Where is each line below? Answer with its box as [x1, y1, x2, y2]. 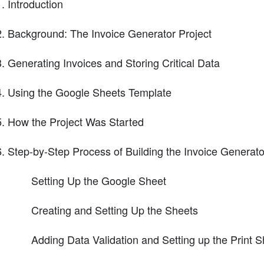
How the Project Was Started [7, 114, 144, 130]
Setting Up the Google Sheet [31, 173, 166, 189]
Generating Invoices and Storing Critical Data [7, 55, 220, 71]
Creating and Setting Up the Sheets [31, 202, 198, 218]
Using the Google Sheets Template [7, 84, 171, 100]
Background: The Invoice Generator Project [7, 25, 212, 41]
